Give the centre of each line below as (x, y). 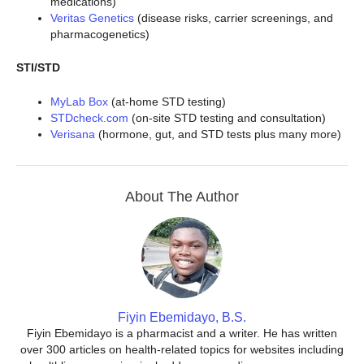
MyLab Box (79, 102)
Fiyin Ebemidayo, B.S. (182, 318)
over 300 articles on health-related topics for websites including (182, 350)
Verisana (73, 134)
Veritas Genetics (92, 17)
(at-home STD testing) (167, 102)
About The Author (182, 197)
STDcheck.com (89, 118)
